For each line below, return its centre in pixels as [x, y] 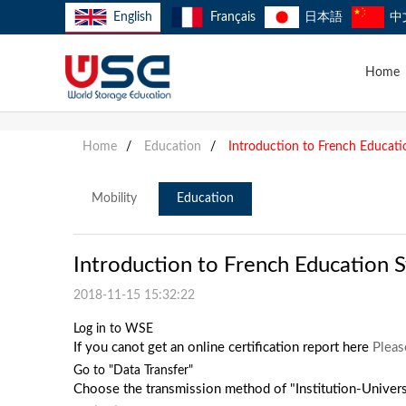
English [133, 17]
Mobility [114, 198]
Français [232, 17]
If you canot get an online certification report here [222, 348]
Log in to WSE [113, 329]
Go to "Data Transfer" [133, 371]
